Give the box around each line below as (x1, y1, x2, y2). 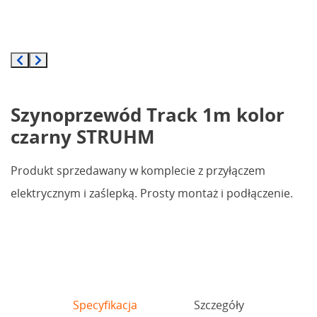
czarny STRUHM (11, 124, 155, 150)
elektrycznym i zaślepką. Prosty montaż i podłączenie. (11, 185, 293, 202)
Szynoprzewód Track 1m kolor (11, 102, 284, 128)
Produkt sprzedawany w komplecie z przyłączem (11, 163, 265, 179)
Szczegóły (194, 297, 244, 313)
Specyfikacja (73, 297, 137, 313)
